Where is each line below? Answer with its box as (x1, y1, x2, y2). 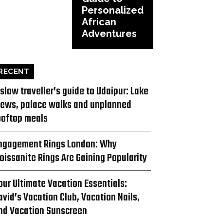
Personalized (82, 4, 144, 16)
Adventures (82, 27, 137, 39)
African (82, 16, 116, 28)
